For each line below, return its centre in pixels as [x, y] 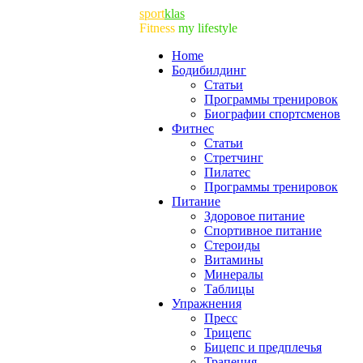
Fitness [157, 28]
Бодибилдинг [209, 70]
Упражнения [207, 303]
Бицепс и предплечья [263, 347]
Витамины [234, 260]
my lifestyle [206, 28]
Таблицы [229, 289]
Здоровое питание [254, 216]
